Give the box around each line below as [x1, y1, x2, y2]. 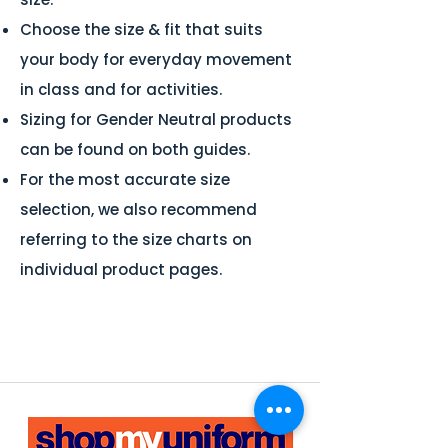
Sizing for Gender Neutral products [20, 108, 292, 130]
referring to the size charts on [20, 228, 252, 250]
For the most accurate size [20, 168, 230, 190]
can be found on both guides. [20, 138, 250, 160]
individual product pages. [20, 258, 222, 280]
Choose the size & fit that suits [20, 18, 263, 40]
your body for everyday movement [20, 48, 292, 70]
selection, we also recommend [20, 198, 257, 220]
